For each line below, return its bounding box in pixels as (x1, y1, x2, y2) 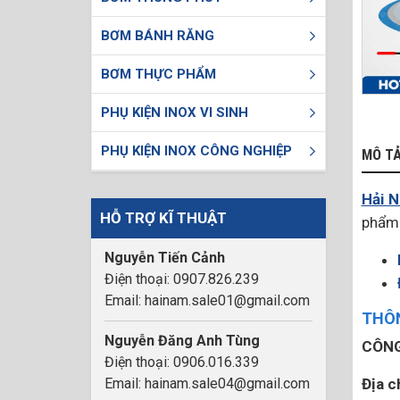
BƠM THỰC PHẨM (101, 66, 216, 82)
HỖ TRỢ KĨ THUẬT (100, 209, 227, 227)
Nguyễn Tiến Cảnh (104, 249, 225, 266)
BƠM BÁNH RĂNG (101, 28, 214, 44)
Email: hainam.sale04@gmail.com (104, 375, 310, 392)
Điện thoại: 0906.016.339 (104, 354, 259, 371)
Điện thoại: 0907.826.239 (104, 271, 259, 287)
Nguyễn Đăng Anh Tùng (104, 332, 260, 349)
